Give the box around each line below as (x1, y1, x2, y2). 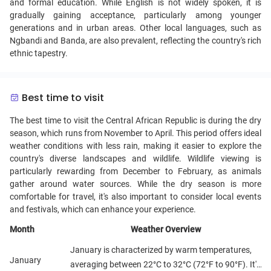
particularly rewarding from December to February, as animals (10, 166, 261, 176)
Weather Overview (131, 224, 201, 234)
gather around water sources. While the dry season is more (10, 179, 261, 189)
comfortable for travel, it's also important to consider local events (10, 192, 261, 201)
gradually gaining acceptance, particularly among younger (10, 10, 261, 20)
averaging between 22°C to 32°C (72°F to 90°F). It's (70, 260, 260, 269)
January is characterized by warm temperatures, (70, 245, 252, 255)
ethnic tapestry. (10, 48, 68, 58)
